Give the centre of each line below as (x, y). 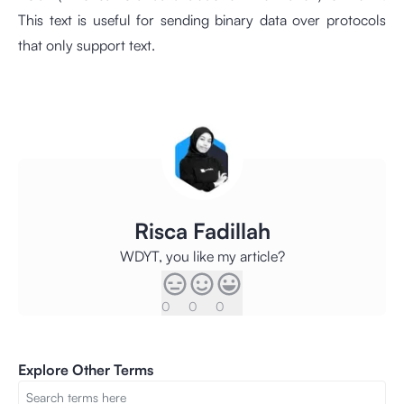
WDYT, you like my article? (202, 256)
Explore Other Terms (86, 370)
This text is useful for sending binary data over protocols (202, 20)
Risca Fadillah (202, 231)
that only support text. (87, 45)
